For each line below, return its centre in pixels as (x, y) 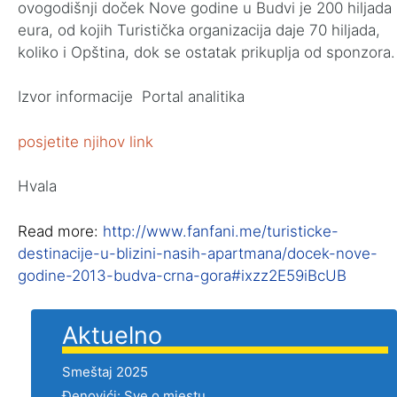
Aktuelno (112, 335)
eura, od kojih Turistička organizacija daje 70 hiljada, (199, 30)
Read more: (60, 231)
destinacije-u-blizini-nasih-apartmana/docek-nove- (198, 253)
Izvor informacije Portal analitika (131, 97)
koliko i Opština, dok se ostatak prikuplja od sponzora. (206, 52)
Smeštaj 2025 (105, 371)
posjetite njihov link (86, 141)
